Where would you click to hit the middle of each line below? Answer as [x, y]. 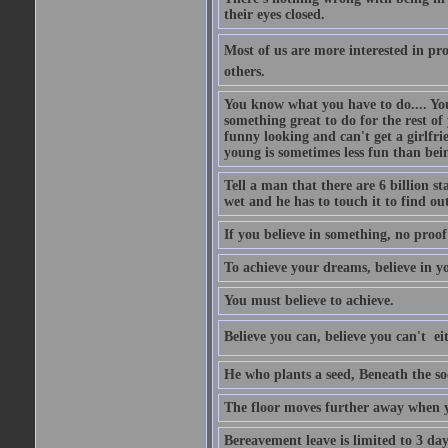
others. [244, 71]
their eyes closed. [274, 14]
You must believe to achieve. [308, 300]
